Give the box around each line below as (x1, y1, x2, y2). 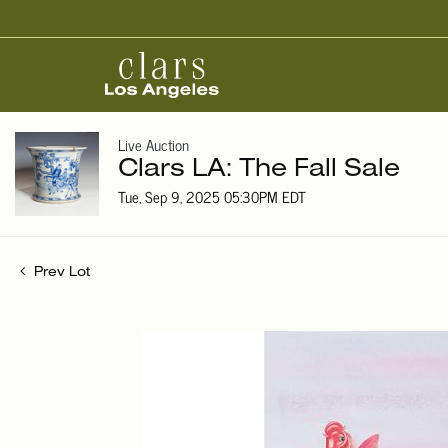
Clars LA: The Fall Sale (118, 159, 400, 181)
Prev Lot (30, 267, 90, 279)
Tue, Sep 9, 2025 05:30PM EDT (118, 184, 306, 210)
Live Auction (118, 132, 189, 158)
